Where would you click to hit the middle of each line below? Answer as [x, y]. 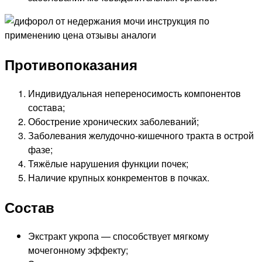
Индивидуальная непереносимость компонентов [135, 94]
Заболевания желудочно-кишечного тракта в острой [141, 136]
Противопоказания [71, 65]
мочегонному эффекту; [78, 250]
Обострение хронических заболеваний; [113, 122]
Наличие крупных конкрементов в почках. [119, 178]
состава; [46, 108]
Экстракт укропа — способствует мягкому [118, 236]
